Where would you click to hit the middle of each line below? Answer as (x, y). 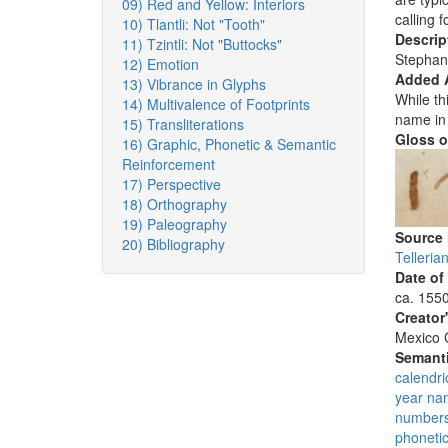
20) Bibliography (173, 244)
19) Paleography (174, 224)
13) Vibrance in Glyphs (194, 84)
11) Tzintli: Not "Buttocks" (202, 44)
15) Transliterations (183, 124)
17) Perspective (171, 184)
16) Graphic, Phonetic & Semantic (229, 144)
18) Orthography (174, 204)
